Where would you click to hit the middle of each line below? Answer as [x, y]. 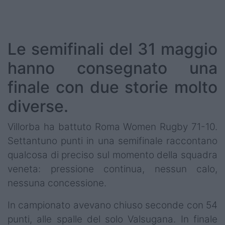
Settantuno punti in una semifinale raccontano [113, 141]
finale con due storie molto [113, 87]
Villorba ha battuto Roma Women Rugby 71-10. [113, 127]
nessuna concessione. [58, 183]
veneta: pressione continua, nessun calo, [113, 169]
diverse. [38, 106]
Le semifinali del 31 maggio [113, 49]
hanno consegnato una [113, 68]
